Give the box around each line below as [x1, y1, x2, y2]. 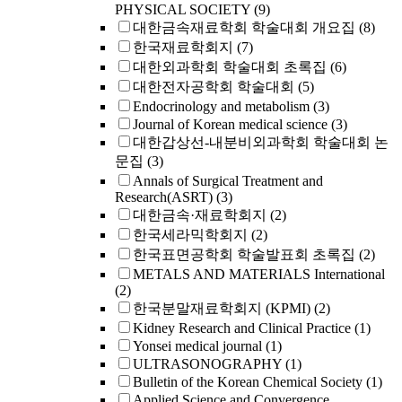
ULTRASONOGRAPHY [133, 356, 282, 371]
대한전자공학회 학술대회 [133, 79, 294, 94]
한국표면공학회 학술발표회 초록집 [133, 247, 355, 262]
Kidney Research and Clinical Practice [133, 320, 351, 336]
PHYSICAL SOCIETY [115, 2, 250, 17]
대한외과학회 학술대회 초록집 [133, 59, 327, 74]
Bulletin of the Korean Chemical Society [133, 374, 363, 389]
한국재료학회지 [133, 39, 233, 55]
